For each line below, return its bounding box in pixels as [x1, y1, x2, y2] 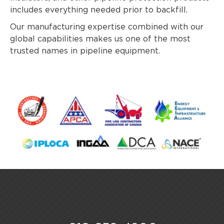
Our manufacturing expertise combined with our [10, 22, 203, 31]
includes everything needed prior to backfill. [10, 5, 187, 14]
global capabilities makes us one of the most [10, 34, 190, 43]
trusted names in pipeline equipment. [10, 46, 160, 55]
